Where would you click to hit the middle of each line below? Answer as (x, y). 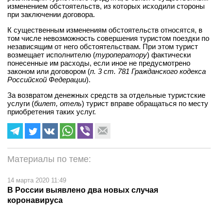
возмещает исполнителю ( (51, 54)
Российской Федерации (47, 79)
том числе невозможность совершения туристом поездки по (108, 38)
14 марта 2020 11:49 (37, 180)
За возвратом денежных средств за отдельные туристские (106, 95)
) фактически (169, 54)
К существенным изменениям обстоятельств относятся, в (105, 30)
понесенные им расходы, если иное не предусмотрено (99, 63)
